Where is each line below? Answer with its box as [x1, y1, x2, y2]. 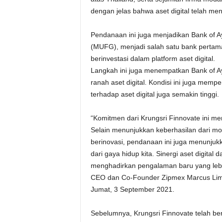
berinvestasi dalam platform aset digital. [90, 55, 215, 62]
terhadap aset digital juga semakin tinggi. [90, 90, 219, 98]
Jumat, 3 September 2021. [90, 185, 174, 193]
